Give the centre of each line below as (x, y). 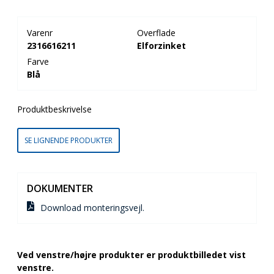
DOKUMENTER (60, 188)
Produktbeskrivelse (54, 109)
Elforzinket (161, 46)
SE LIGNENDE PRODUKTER (68, 140)
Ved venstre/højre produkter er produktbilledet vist (131, 255)
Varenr (40, 33)
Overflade (156, 33)
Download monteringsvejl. (92, 208)
